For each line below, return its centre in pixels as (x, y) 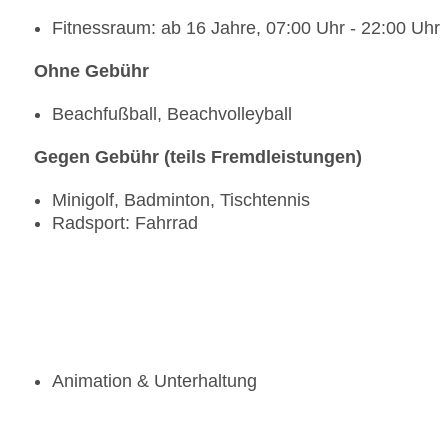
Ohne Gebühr (91, 71)
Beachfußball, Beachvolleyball (172, 114)
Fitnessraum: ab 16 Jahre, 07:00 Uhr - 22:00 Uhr (246, 28)
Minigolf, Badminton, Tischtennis (181, 200)
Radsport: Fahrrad (125, 223)
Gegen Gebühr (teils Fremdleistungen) (198, 157)
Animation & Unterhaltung (154, 381)
